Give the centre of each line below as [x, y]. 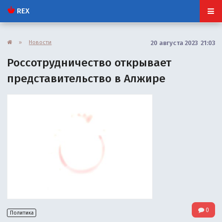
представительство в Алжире [86, 78]
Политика [22, 213]
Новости [40, 42]
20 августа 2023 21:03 [183, 43]
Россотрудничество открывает [89, 62]
